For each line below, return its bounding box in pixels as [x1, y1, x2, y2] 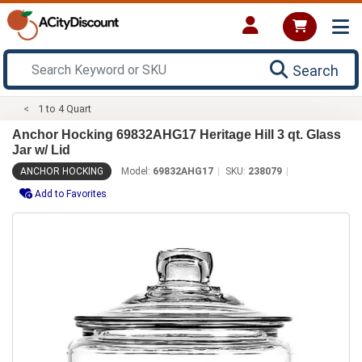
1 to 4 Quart [38, 102, 92, 115]
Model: [121, 165, 153, 177]
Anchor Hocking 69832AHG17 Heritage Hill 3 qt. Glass [12, 127, 341, 141]
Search [293, 61, 339, 79]
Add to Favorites [35, 187, 107, 200]
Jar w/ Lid [12, 142, 70, 157]
